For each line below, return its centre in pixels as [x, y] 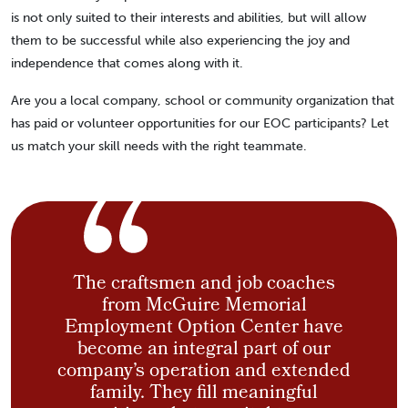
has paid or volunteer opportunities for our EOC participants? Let [200, 123]
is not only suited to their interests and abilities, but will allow [189, 18]
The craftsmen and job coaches [204, 285]
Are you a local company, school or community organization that [203, 101]
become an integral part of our [204, 351]
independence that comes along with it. [127, 63]
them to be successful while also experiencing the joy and [180, 41]
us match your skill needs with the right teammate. [159, 146]
